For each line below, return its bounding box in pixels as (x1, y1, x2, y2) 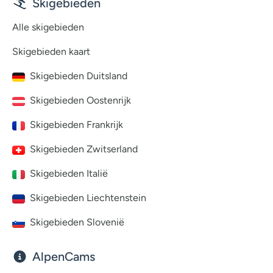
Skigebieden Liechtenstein (30, 192, 146, 204)
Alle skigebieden (12, 21, 84, 33)
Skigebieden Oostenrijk (30, 94, 131, 106)
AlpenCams (32, 249, 95, 264)
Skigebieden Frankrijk (30, 119, 123, 130)
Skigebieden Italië (30, 168, 108, 179)
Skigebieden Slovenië (30, 216, 124, 228)
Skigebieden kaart (12, 46, 90, 57)
